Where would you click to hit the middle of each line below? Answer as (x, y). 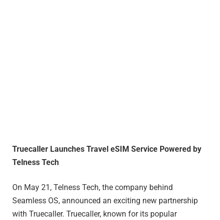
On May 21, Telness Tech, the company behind (93, 188)
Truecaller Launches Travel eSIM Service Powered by (107, 149)
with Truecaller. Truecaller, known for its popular (95, 214)
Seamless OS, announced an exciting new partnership (105, 201)
